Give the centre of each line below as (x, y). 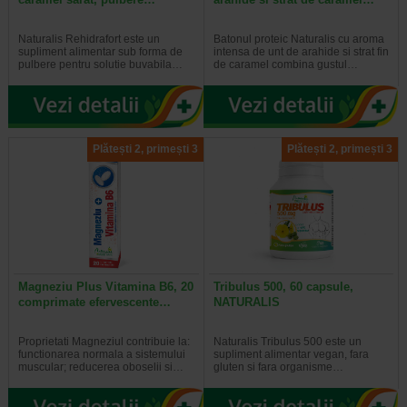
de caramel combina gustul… (285, 65)
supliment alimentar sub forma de (100, 52)
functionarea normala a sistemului (101, 354)
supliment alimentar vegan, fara (291, 354)
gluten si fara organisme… (278, 367)
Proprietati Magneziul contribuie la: (104, 341)
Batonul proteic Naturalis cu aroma (298, 40)
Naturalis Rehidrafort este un (89, 40)
